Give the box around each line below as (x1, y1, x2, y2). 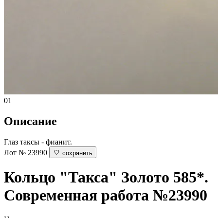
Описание (4, 114, 57, 127)
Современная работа (4, 186, 149, 204)
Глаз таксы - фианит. (4, 137, 72, 146)
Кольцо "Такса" (4, 168, 117, 186)
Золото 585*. (121, 168, 208, 186)
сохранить (62, 149, 92, 157)
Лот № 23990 (4, 148, 47, 157)
